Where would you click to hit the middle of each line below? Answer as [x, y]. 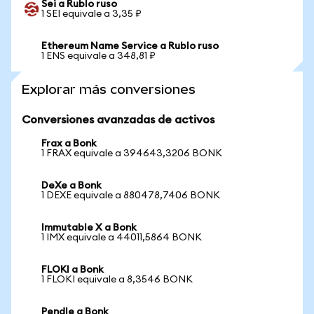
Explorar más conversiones [109, 89]
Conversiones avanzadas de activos [118, 120]
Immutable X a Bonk [89, 228]
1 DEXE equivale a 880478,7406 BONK [131, 196]
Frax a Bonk [69, 144]
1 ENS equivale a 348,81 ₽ [98, 56]
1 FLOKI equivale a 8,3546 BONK [117, 280]
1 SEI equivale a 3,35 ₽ [91, 14]
